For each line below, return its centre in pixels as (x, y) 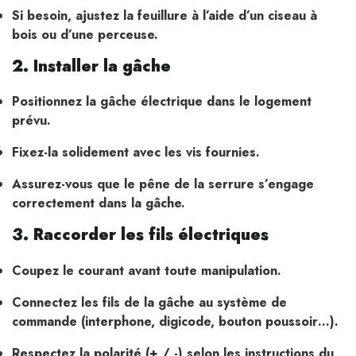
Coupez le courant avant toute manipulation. (147, 271)
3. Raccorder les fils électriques (140, 235)
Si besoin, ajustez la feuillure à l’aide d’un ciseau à (164, 15)
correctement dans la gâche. (99, 203)
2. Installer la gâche (91, 66)
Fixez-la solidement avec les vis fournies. (136, 153)
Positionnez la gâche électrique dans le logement (162, 102)
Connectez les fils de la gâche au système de (149, 303)
